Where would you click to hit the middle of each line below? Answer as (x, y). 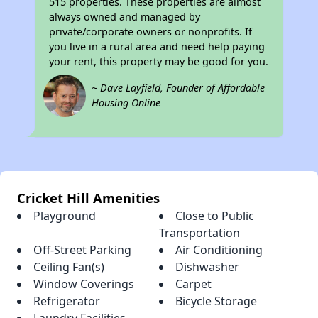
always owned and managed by (125, 17)
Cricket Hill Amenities (88, 198)
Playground (65, 216)
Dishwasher (207, 267)
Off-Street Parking (82, 250)
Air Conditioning (219, 250)
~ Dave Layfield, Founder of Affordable (179, 88)
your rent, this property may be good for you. (159, 62)
